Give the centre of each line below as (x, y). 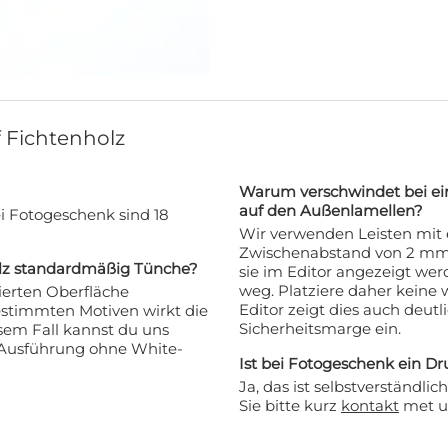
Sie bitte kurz (290, 405)
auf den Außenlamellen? (331, 210)
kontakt (370, 405)
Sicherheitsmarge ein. (320, 328)
